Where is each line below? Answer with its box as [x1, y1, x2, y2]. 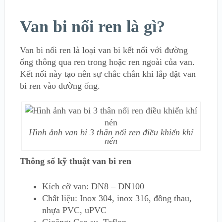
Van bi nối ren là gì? [19, 17, 165, 36]
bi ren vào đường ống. [19, 81, 100, 91]
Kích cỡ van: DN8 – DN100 [42, 181, 144, 191]
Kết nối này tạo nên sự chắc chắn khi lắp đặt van [19, 69, 196, 79]
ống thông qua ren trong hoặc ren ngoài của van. [19, 57, 195, 67]
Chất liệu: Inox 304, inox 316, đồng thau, [42, 193, 192, 203]
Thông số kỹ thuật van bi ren [19, 156, 131, 166]
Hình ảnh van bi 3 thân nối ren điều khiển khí [28, 127, 193, 137]
